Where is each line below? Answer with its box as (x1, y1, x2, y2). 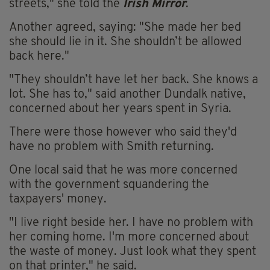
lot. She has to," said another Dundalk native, (9, 89, 246, 101)
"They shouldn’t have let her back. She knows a (9, 74, 258, 87)
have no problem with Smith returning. (9, 141, 214, 154)
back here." (9, 51, 69, 63)
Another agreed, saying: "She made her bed (9, 22, 241, 34)
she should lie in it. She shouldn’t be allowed (9, 36, 242, 49)
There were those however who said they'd (9, 127, 237, 139)
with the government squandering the (9, 179, 209, 192)
